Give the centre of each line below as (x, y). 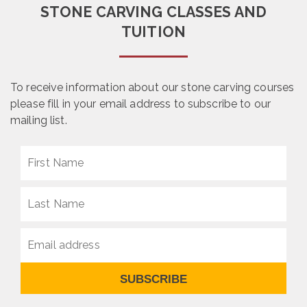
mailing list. (39, 121)
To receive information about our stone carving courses (152, 88)
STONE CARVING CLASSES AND (153, 12)
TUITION (153, 32)
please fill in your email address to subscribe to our (141, 104)
